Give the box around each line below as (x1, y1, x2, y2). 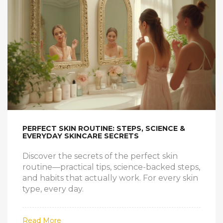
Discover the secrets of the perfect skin (22, 151, 178, 161)
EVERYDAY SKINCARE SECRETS (22, 131, 139, 141)
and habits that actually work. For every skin (22, 173, 198, 183)
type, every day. (22, 184, 84, 194)
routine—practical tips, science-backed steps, (22, 162, 200, 172)
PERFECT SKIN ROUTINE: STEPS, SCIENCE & (22, 124, 185, 133)
